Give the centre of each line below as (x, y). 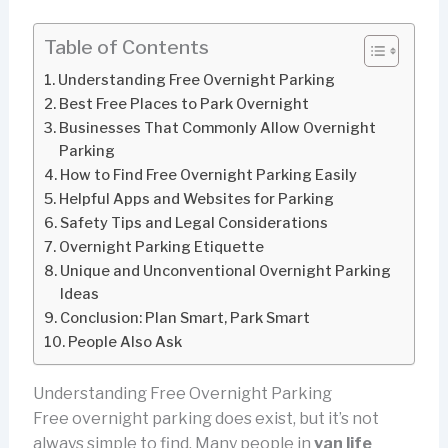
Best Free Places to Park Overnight (183, 103)
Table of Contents (126, 47)
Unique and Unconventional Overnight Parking (225, 270)
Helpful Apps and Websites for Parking (196, 198)
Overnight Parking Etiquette (161, 246)
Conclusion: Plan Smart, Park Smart (184, 317)
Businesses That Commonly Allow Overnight (217, 127)
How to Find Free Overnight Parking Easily (208, 174)
